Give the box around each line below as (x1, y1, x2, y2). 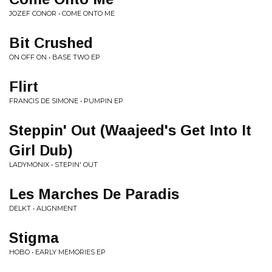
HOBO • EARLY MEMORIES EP (9, 248, 106, 256)
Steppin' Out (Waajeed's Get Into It (9, 122, 251, 138)
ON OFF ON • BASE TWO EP (9, 53, 100, 61)
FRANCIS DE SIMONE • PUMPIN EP (9, 97, 123, 105)
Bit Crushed (9, 35, 93, 51)
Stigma (9, 229, 59, 246)
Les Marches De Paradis (9, 186, 179, 202)
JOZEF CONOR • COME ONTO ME (9, 9, 115, 18)
